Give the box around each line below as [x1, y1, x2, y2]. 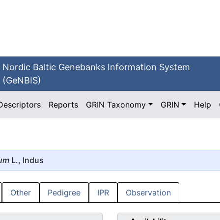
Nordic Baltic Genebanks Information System [2, 62, 191, 72]
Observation [126, 188, 171, 198]
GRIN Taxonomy [86, 100, 146, 110]
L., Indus [9, 155, 44, 165]
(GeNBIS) [2, 75, 42, 85]
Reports [49, 100, 79, 110]
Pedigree [48, 188, 81, 198]
